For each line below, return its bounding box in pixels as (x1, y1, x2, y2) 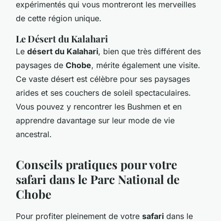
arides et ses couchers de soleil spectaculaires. (16, 87, 191, 98)
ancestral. (16, 129, 52, 139)
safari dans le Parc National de (16, 171, 180, 187)
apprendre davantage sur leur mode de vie (16, 115, 175, 125)
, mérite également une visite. (91, 60, 200, 70)
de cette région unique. (16, 13, 102, 23)
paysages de (16, 60, 66, 70)
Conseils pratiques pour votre (16, 156, 177, 172)
